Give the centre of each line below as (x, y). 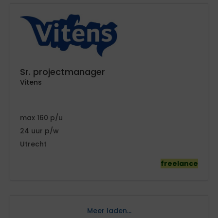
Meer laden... (109, 211)
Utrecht (33, 144)
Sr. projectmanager (63, 72)
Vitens (31, 82)
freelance (179, 163)
